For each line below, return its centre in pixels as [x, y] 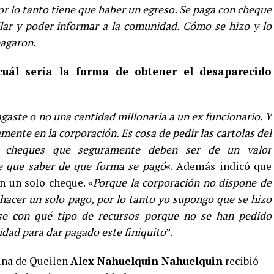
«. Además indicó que [219, 166]
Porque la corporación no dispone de [183, 183]
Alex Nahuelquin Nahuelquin [146, 261]
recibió [241, 261]
